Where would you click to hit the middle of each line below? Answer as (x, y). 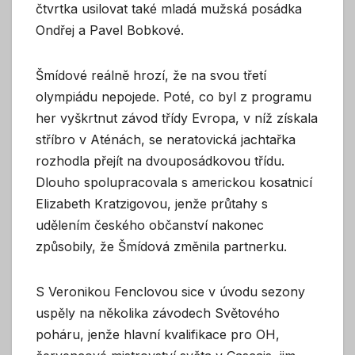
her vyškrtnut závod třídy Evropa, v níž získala (177, 118)
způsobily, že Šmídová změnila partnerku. (161, 246)
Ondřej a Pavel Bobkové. (110, 30)
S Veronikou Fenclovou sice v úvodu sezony (170, 291)
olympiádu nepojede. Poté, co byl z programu (174, 96)
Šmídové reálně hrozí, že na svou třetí (151, 75)
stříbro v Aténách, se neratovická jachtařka (166, 139)
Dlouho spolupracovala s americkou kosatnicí (174, 182)
